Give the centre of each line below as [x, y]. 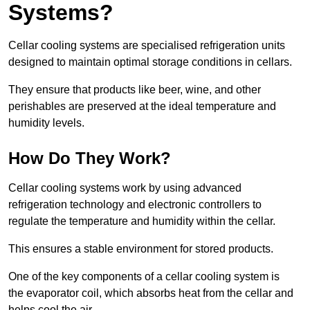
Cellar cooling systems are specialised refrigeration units [147, 45]
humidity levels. [46, 122]
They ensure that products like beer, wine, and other [135, 89]
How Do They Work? [90, 158]
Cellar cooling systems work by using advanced [125, 188]
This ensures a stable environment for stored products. [141, 248]
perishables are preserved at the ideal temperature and [142, 106]
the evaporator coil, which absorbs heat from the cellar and [151, 293]
